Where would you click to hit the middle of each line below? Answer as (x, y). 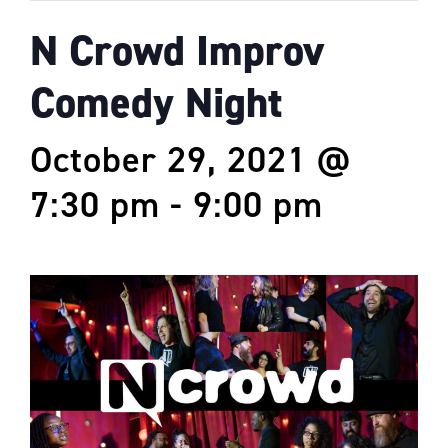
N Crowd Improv (177, 50)
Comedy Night (156, 102)
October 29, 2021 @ (190, 159)
